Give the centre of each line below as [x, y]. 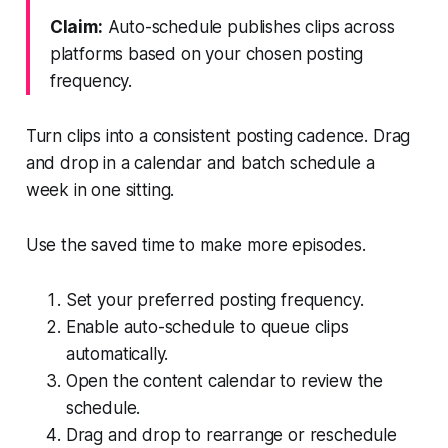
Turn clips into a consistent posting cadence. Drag [218, 135]
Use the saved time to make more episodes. [195, 244]
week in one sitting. [100, 189]
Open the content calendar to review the [224, 380]
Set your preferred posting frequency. [214, 299]
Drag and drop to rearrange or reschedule [231, 434]
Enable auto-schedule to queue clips [207, 326]
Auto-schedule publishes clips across [248, 26]
